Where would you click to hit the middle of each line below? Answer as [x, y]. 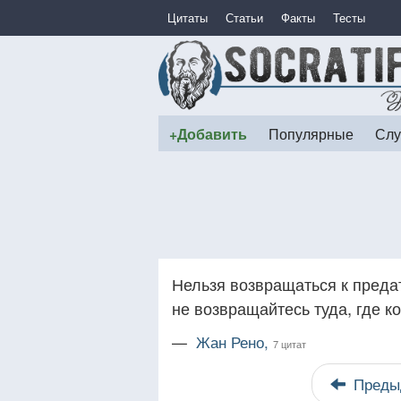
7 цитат [290, 344]
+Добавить [208, 134]
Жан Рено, [235, 342]
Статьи [244, 17]
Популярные [311, 133]
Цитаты [188, 17]
